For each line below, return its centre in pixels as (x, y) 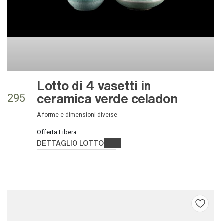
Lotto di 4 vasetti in (94, 85)
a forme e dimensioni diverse (79, 115)
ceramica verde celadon (107, 98)
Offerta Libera (57, 132)
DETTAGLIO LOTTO (70, 142)
